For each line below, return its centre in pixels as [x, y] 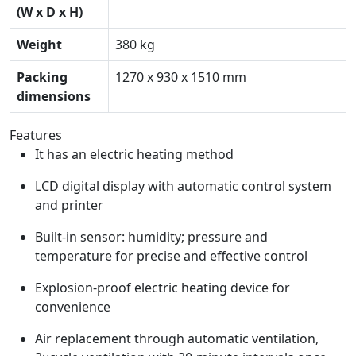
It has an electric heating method [134, 154]
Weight [39, 44]
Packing [42, 77]
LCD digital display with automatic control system [183, 186]
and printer [69, 205]
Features [36, 135]
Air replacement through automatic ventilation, [177, 338]
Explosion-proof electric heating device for [163, 287]
